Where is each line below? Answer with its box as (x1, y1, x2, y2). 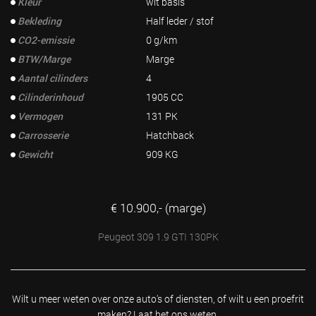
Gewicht (18, 147, 53, 161)
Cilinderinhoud (18, 90, 83, 104)
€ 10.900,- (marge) (110, 200, 206, 216)
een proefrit (254, 292, 304, 305)
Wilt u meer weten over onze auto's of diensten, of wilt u (12, 292, 254, 305)
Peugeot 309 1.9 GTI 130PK (97, 230, 219, 243)
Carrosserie (18, 128, 68, 142)
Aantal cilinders (18, 71, 87, 85)
